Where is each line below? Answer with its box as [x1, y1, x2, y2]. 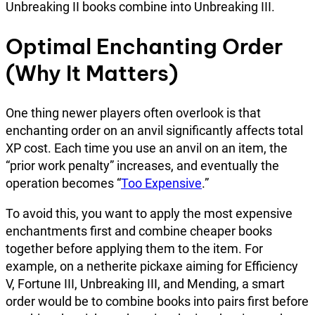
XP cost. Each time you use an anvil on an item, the [6, 140, 288, 155]
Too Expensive [121, 175, 202, 191]
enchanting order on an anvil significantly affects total [6, 122, 303, 138]
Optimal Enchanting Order [6, 32, 283, 60]
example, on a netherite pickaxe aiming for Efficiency [6, 258, 298, 274]
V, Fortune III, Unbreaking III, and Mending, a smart [6, 276, 285, 291]
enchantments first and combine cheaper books [6, 223, 272, 238]
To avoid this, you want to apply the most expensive [6, 205, 292, 221]
